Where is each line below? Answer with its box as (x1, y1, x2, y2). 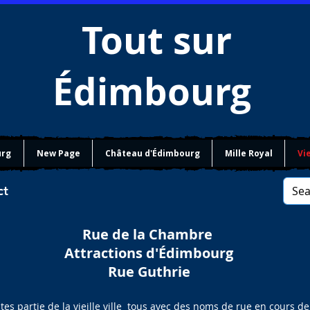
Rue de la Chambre (82, 225, 216, 244)
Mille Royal (224, 147, 273, 159)
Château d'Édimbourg (104, 147, 200, 159)
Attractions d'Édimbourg (64, 244, 233, 262)
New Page (36, 147, 80, 159)
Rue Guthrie (107, 262, 190, 281)
